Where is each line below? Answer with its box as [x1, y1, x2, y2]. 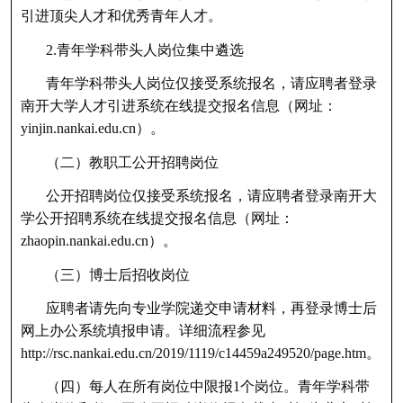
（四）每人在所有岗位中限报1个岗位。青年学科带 [45, 379, 370, 395]
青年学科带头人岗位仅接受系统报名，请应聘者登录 [45, 76, 377, 92]
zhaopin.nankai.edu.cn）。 [20, 233, 177, 249]
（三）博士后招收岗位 [45, 266, 190, 282]
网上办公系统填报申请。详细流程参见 [20, 322, 265, 338]
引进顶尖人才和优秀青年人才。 [20, 8, 222, 24]
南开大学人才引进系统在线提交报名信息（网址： [20, 98, 337, 114]
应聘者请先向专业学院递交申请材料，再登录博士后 [45, 300, 377, 316]
